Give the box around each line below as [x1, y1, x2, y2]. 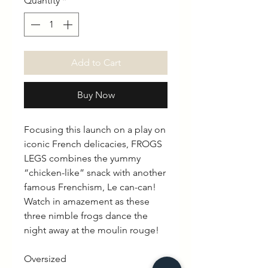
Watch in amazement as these [24, 195, 150, 207]
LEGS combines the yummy [24, 152, 141, 164]
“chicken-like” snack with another [24, 166, 166, 178]
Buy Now [77, 89, 115, 100]
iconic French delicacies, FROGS [24, 138, 162, 150]
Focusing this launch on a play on [24, 123, 166, 135]
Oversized [24, 252, 69, 264]
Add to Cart [71, 56, 121, 68]
